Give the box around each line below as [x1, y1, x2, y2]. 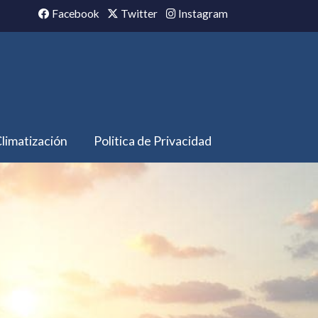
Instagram [175, 7, 228, 21]
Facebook [50, 7, 100, 21]
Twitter [119, 7, 158, 21]
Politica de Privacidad [94, 133, 212, 149]
